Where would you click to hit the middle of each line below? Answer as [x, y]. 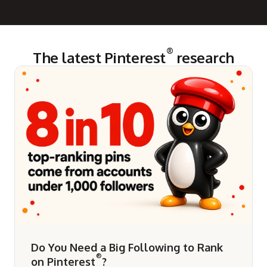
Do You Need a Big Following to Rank [127, 248]
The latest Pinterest [99, 57]
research [204, 57]
